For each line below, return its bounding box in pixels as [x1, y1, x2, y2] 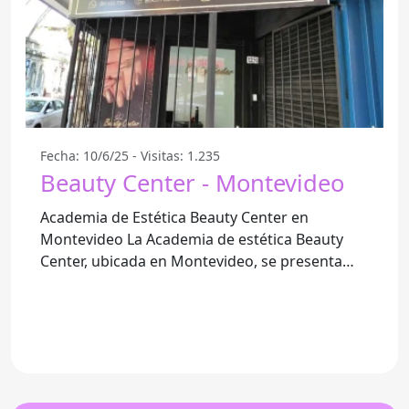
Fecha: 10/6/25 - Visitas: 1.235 [40, 146, 220, 164]
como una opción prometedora [40, 272, 257, 293]
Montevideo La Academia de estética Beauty [40, 228, 127, 249]
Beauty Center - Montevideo [40, 166, 344, 199]
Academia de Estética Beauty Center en [40, 206, 309, 227]
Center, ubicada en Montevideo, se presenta [40, 250, 342, 271]
